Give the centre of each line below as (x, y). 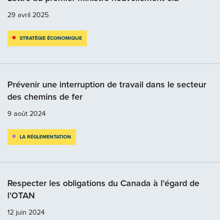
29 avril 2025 (28, 14)
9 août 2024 (27, 113)
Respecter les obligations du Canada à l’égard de (103, 183)
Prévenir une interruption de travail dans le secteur (107, 84)
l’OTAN (21, 195)
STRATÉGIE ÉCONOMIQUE (51, 38)
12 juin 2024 (26, 212)
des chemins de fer (45, 96)
